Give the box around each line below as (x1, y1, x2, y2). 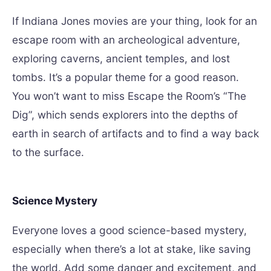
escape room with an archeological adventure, (12, 33, 240, 46)
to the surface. (12, 146, 84, 158)
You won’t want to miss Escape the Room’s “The (12, 90, 246, 102)
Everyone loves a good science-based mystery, (12, 224, 247, 237)
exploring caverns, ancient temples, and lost (12, 52, 230, 65)
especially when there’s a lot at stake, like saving (12, 243, 251, 255)
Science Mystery (12, 194, 97, 207)
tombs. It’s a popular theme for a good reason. (12, 71, 239, 83)
